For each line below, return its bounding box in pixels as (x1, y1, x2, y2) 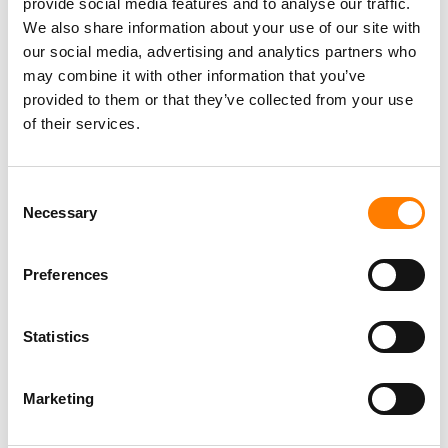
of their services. (23, 114, 140, 132)
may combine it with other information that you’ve (23, 66, 366, 84)
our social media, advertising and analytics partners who (23, 42, 416, 60)
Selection (7, 207, 68, 225)
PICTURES (90, 2, 150, 19)
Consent (7, 183, 63, 201)
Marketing (23, 389, 94, 407)
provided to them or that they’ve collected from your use (23, 90, 413, 108)
